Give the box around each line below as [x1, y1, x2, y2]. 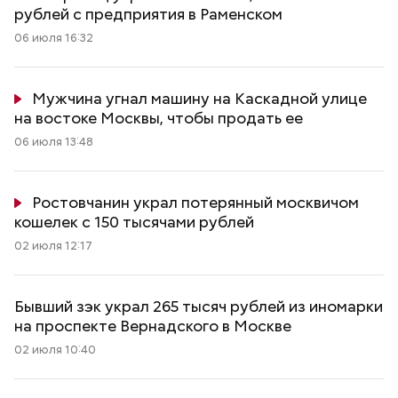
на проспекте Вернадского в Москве [14, 315, 291, 336]
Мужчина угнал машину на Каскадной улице [32, 88, 367, 108]
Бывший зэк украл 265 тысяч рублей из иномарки [14, 296, 383, 316]
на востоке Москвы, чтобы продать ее [14, 107, 303, 128]
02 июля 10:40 [14, 342, 96, 357]
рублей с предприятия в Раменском [14, 4, 283, 24]
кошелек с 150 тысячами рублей [14, 211, 254, 232]
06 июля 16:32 [14, 30, 93, 45]
